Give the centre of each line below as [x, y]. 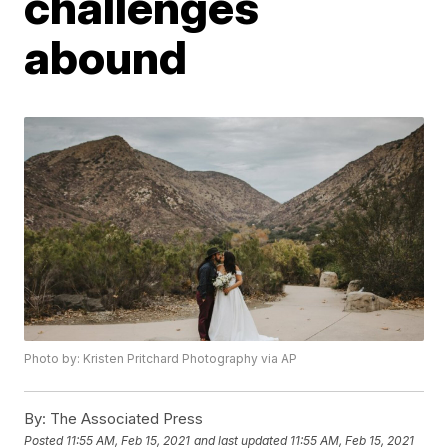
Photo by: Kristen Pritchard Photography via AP [161, 359]
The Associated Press [125, 419]
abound [106, 57]
